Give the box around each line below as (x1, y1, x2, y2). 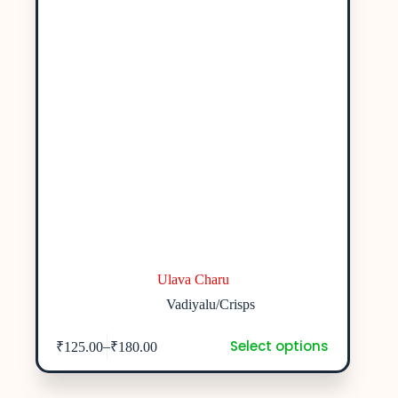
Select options (229, 337, 329, 356)
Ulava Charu (156, 272, 229, 288)
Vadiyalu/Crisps (166, 297, 256, 313)
